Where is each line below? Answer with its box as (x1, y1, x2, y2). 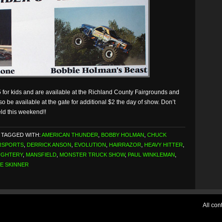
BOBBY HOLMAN (101, 132, 144, 138)
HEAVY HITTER (144, 142, 183, 148)
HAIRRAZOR (109, 142, 141, 148)
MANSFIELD (26, 152, 56, 158)
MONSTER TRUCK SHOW (59, 152, 125, 158)
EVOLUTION (74, 142, 106, 148)
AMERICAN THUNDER (42, 132, 98, 138)
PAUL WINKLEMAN (128, 152, 175, 158)
